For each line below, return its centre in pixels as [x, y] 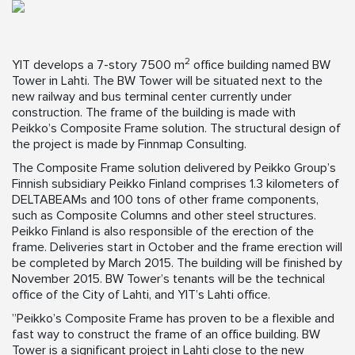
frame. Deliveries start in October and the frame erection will [177, 248]
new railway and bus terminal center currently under [152, 97]
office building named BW [260, 65]
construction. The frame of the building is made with [154, 113]
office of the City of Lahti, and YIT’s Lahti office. [143, 295]
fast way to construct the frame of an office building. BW [166, 335]
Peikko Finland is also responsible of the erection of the [163, 232]
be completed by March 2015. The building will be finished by [177, 263]
